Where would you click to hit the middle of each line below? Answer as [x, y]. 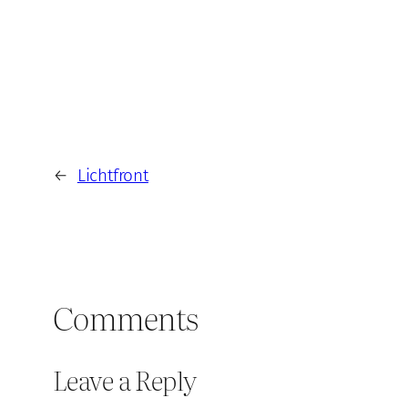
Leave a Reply [125, 379]
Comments [126, 316]
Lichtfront [112, 175]
